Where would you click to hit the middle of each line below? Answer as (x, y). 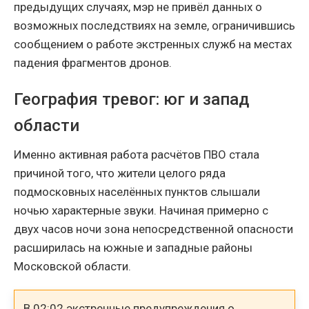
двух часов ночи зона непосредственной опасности (153, 229)
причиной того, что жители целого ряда (120, 173)
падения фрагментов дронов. (93, 62)
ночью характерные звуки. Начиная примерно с (141, 210)
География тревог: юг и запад (131, 99)
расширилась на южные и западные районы (133, 247)
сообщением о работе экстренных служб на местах (153, 44)
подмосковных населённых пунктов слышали (137, 191)
